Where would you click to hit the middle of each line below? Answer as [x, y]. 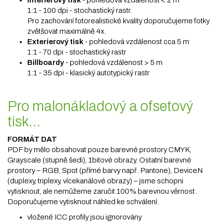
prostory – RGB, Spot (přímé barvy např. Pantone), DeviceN [105, 170]
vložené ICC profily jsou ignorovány [84, 217]
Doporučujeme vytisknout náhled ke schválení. [83, 202]
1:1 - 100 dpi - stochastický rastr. [80, 10]
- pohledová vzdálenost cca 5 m [136, 42]
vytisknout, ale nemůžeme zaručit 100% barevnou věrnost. [102, 191]
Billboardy [46, 62]
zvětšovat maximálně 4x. [67, 31]
